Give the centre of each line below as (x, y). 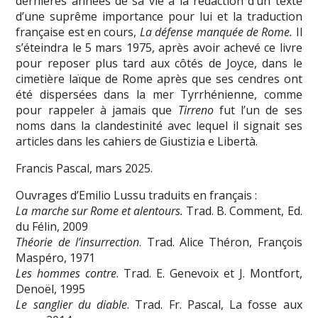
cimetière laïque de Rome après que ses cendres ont (159, 78)
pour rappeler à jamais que (97, 110)
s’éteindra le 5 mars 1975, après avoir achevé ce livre (159, 47)
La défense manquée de (199, 32)
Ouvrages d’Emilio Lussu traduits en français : (137, 195)
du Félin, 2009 (52, 226)
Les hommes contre (66, 273)
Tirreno (198, 110)
